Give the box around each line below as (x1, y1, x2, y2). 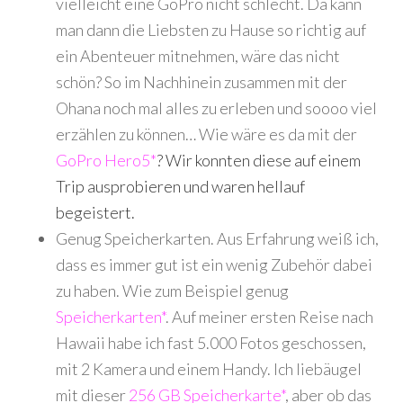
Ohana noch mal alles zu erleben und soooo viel (56, 98, 378, 118)
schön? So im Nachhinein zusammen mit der (56, 72, 348, 92)
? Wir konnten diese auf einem (157, 150, 362, 170)
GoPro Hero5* (56, 150, 157, 170)
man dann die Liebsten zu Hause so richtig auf (56, 20, 367, 40)
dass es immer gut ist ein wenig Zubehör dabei (56, 255, 373, 274)
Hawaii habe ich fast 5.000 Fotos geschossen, (56, 333, 367, 353)
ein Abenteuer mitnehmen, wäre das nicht (56, 46, 341, 66)
